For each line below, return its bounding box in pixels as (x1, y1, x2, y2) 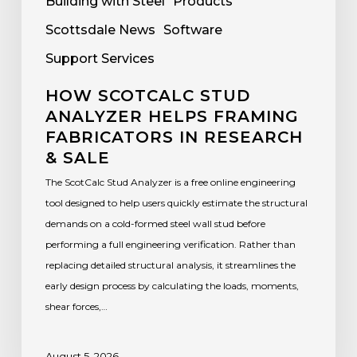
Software (163, 22, 222, 37)
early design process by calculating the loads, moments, (45, 279, 299, 292)
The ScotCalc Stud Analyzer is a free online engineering (45, 175, 296, 188)
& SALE (45, 147, 110, 167)
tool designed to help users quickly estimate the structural (45, 196, 308, 209)
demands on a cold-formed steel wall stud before (45, 217, 265, 229)
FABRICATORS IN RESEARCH (45, 127, 303, 147)
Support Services (45, 50, 155, 66)
